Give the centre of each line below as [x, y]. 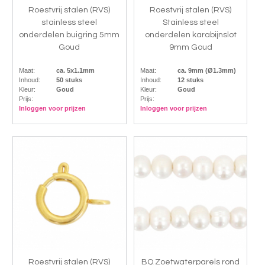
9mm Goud [190, 48]
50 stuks [69, 80]
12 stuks [190, 80]
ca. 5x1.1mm [75, 71]
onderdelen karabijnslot [190, 35]
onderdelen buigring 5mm [70, 35]
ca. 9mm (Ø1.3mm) [206, 71]
